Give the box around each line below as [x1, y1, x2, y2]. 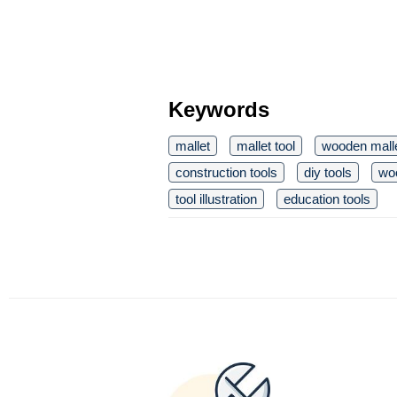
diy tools [304, 165, 352, 180]
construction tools [175, 165, 277, 180]
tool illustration [175, 191, 257, 206]
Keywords [168, 97, 269, 121]
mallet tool [237, 138, 295, 153]
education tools [284, 191, 370, 206]
